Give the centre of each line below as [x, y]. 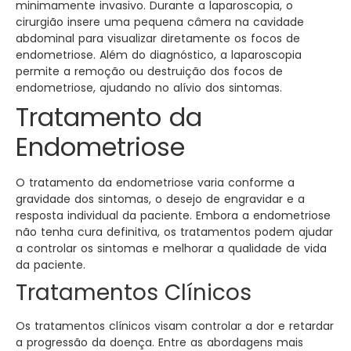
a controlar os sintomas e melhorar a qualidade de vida [171, 249]
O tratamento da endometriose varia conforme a [155, 183]
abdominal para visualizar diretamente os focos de [158, 39]
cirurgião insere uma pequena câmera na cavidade [160, 22]
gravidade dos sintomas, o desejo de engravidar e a [160, 199]
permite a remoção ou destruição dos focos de [149, 72]
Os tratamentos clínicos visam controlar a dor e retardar [175, 326]
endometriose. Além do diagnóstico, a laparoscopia [159, 55]
